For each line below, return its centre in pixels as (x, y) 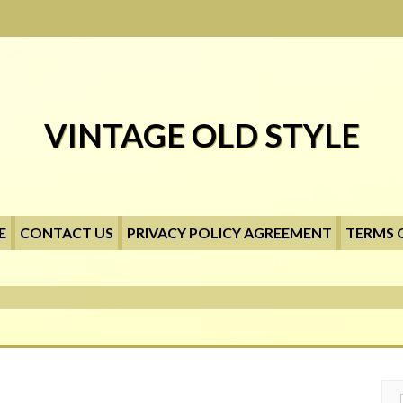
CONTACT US (66, 233)
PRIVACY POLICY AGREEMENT (229, 233)
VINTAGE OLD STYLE (201, 135)
